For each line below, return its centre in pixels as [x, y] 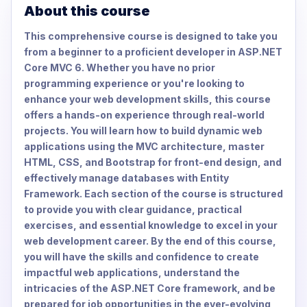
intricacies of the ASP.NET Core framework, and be [150, 288]
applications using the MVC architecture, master [144, 146]
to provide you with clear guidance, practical [133, 209]
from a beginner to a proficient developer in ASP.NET [153, 51]
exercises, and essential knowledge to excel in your [151, 225]
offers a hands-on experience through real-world [144, 114]
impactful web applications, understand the [132, 272]
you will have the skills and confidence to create [142, 256]
